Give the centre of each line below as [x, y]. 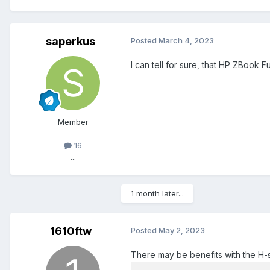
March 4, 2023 [186, 41]
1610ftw [71, 231]
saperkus [71, 42]
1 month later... [157, 194]
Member [73, 122]
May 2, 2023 [182, 231]
